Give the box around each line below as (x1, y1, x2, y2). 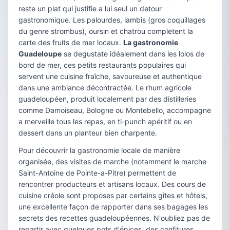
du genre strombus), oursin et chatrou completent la (18, 26, 193, 35)
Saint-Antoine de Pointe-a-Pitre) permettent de (18, 168, 176, 177)
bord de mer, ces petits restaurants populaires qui (18, 60, 186, 69)
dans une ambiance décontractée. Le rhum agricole (18, 83, 191, 92)
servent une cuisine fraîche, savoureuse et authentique (18, 71, 202, 81)
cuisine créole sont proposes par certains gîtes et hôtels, (18, 190, 207, 200)
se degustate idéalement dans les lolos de (62, 49, 204, 58)
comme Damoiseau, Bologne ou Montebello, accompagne (18, 105, 211, 114)
